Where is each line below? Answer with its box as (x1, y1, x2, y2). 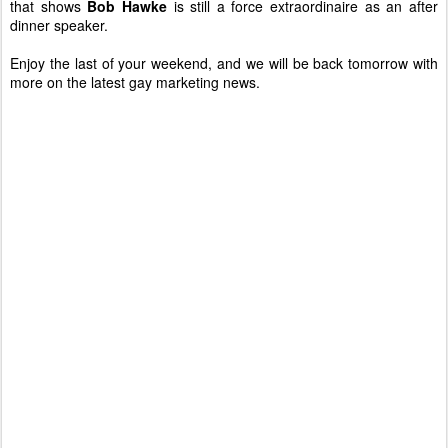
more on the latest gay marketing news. (10, 72, 260, 92)
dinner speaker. (10, 15, 108, 35)
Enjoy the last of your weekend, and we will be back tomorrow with (10, 53, 438, 73)
